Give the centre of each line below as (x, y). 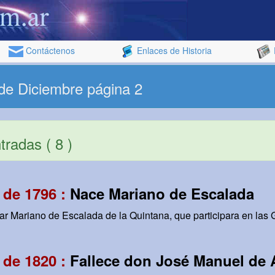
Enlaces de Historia (173, 50)
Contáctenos (49, 50)
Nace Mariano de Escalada (162, 193)
